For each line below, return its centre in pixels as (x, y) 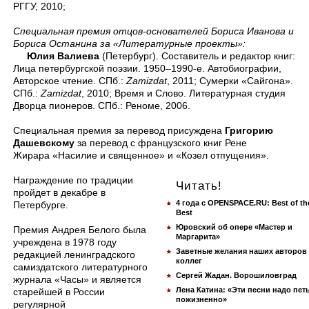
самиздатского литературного (80, 267)
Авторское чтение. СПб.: (70, 81)
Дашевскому (44, 143)
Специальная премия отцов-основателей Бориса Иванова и (153, 31)
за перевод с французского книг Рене (161, 143)
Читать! (199, 186)
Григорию (249, 130)
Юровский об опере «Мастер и (234, 227)
